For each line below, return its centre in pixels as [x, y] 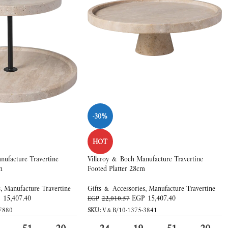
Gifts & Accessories [116, 188]
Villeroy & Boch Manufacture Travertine [145, 159]
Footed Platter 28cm [116, 168]
